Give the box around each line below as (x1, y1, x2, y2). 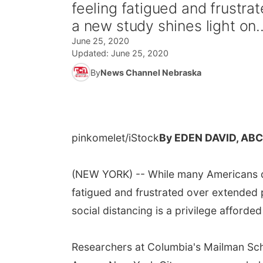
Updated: (72, 48, 111, 58)
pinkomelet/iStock (72, 131, 159, 144)
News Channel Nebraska (100, 67, 201, 77)
